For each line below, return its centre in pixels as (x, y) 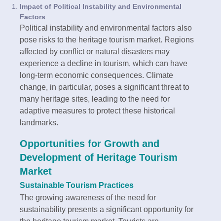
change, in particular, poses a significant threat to (105, 87)
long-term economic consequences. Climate (96, 75)
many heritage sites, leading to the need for (95, 99)
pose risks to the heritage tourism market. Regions (107, 39)
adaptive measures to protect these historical (97, 110)
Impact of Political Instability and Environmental (101, 6)
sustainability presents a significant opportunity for (107, 209)
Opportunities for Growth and (90, 143)
